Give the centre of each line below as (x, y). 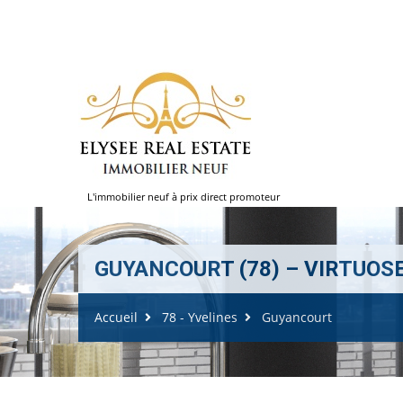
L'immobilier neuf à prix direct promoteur (184, 197)
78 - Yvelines (200, 317)
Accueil (116, 317)
